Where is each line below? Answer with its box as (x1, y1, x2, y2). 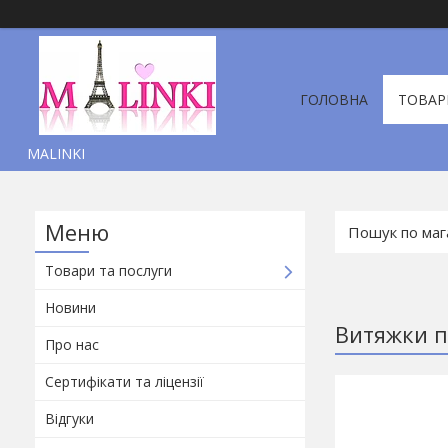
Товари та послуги (45, 261, 172, 280)
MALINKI (27, 144, 85, 163)
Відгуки (45, 409, 94, 428)
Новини (45, 298, 96, 317)
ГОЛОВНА (300, 90, 368, 109)
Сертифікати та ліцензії (45, 372, 204, 391)
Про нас (45, 335, 99, 354)
